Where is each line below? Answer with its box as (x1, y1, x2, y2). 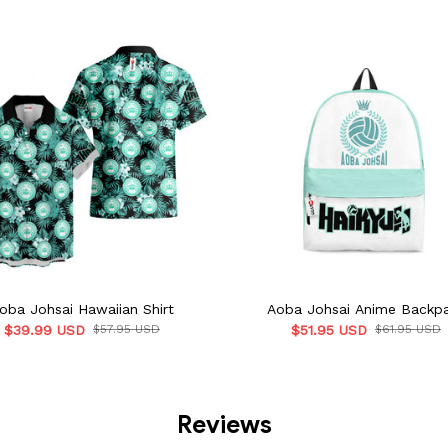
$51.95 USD (291, 322, 367, 339)
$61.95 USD (375, 322, 441, 337)
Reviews (176, 410, 272, 441)
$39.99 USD (4, 322, 85, 339)
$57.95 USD (93, 322, 160, 337)
